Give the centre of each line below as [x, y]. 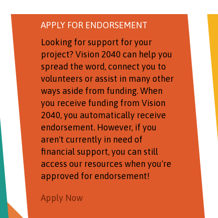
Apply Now [62, 198]
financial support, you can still [100, 151]
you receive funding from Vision [103, 103]
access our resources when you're [106, 163]
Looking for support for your [97, 42]
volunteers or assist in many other [108, 78]
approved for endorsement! [95, 176]
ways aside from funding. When [102, 91]
